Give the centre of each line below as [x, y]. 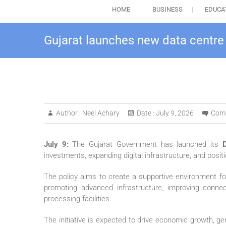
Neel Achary [100, 113]
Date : [146, 113]
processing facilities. [78, 199]
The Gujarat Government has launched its [147, 145]
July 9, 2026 [174, 113]
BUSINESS [167, 10]
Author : [68, 113]
